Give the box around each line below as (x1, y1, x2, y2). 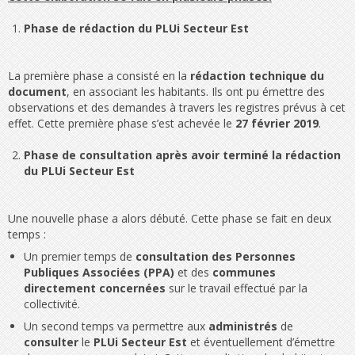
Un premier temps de (24, 249, 136, 265)
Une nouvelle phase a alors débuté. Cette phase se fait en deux (8, 211, 331, 227)
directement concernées (24, 281, 166, 296)
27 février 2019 (235, 116, 319, 132)
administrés (208, 319, 277, 334)
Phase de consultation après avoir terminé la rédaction (24, 147, 341, 163)
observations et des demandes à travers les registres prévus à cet (8, 100, 345, 116)
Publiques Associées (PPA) (24, 265, 174, 281)
